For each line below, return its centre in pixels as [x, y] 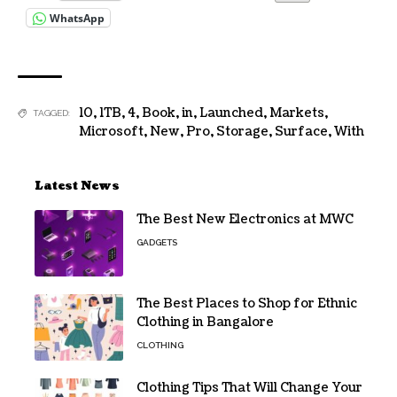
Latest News [77, 187]
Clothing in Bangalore [205, 323]
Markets [297, 113]
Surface [301, 132]
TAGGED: [51, 113]
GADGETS [157, 243]
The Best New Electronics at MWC [245, 220]
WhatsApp [77, 18]
